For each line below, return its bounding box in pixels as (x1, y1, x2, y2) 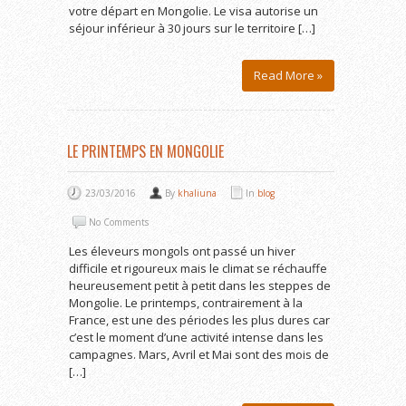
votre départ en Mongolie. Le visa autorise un (69, 3, 318, 19)
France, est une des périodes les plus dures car (69, 312, 330, 328)
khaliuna (178, 187, 217, 199)
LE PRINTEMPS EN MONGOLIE (67, 140, 224, 162)
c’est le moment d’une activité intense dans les (69, 329, 324, 345)
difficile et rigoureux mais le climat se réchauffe (69, 260, 327, 276)
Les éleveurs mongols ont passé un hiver (69, 243, 295, 259)
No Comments (89, 216, 149, 228)
